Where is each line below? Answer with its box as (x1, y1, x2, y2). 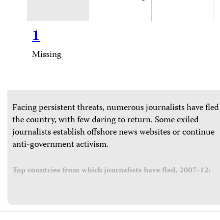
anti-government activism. (12, 137, 109, 152)
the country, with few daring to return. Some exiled (12, 112, 199, 128)
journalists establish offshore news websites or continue (12, 125, 215, 140)
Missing (32, 47, 61, 62)
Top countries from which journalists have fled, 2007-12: (12, 164, 211, 177)
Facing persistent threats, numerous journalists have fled (12, 100, 219, 115)
